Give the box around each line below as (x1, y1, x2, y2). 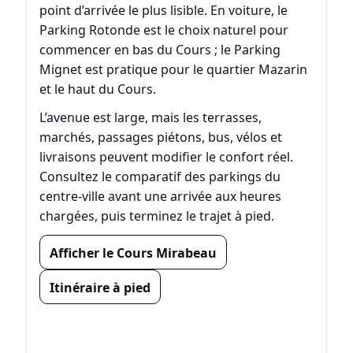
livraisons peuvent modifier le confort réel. (39, 148, 293, 166)
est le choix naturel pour (139, 21, 288, 39)
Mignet (39, 61, 82, 79)
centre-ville (39, 188, 105, 206)
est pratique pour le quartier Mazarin (81, 61, 307, 79)
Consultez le (39, 168, 115, 186)
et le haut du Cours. (39, 80, 156, 98)
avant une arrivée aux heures (104, 188, 281, 206)
